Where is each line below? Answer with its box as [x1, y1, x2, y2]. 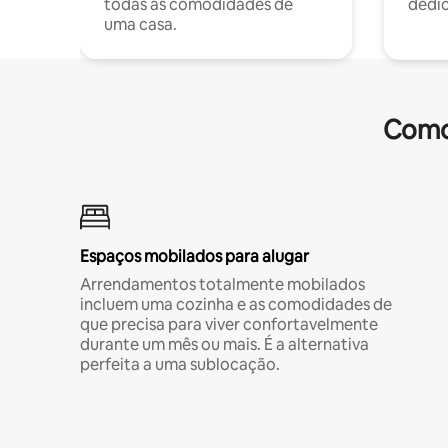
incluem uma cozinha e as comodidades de [80, 294, 392, 315]
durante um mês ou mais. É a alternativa [80, 334, 369, 355]
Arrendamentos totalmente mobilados [80, 274, 365, 295]
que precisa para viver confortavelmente [80, 314, 378, 335]
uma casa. [104, 14, 177, 35]
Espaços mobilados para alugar [80, 246, 309, 267]
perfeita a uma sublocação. [80, 354, 280, 375]
